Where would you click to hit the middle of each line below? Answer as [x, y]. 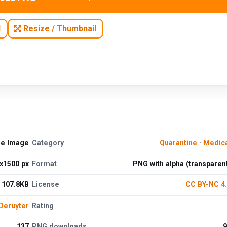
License [46, 185]
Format [45, 164]
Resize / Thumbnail [59, 28]
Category [48, 143]
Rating [43, 205]
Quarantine [178, 143]
